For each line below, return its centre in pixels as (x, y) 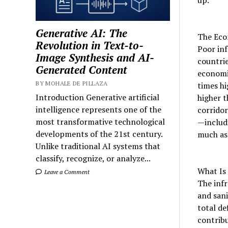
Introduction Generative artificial (98, 97)
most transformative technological (101, 121)
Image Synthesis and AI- (95, 57)
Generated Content (82, 69)
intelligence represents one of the (99, 109)
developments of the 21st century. (99, 134)
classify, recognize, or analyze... (93, 158)
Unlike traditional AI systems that (98, 146)
